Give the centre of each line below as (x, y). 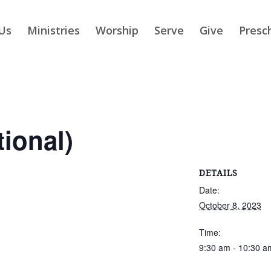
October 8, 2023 (230, 205)
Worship (117, 30)
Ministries (54, 30)
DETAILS (218, 173)
